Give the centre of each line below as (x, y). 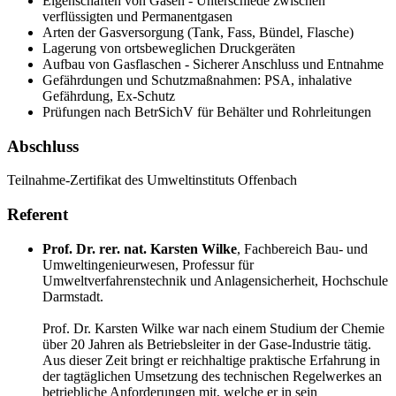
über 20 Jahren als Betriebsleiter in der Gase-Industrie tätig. (207, 344)
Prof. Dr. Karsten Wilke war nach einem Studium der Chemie (213, 328)
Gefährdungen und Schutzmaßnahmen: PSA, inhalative (197, 80)
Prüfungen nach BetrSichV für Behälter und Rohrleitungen (207, 111)
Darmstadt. (73, 296)
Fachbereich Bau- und (306, 248)
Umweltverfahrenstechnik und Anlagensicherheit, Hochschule (215, 280)
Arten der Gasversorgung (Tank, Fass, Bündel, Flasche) (198, 32)
